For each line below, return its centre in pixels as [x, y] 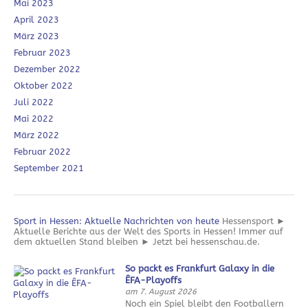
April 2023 [36, 20]
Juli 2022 [34, 102]
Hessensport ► [254, 221]
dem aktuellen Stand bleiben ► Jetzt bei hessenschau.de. [137, 242]
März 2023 [36, 36]
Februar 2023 [42, 53]
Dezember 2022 [47, 69]
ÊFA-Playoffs [154, 280]
